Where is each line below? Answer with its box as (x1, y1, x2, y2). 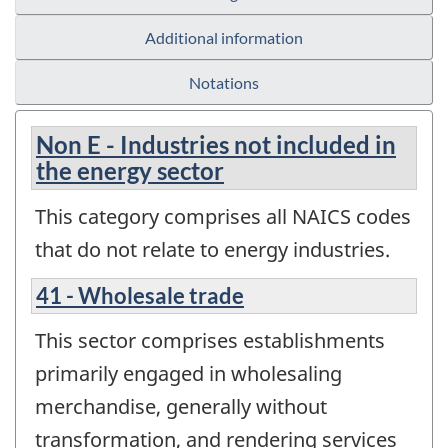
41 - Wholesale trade (36, 281, 244, 309)
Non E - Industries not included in (36, 130, 396, 160)
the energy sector (36, 156, 224, 186)
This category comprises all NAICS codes (35, 203, 411, 231)
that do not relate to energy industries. (35, 236, 390, 264)
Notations (189, 73, 259, 93)
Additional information (145, 28, 303, 48)
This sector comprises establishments (35, 326, 385, 354)
